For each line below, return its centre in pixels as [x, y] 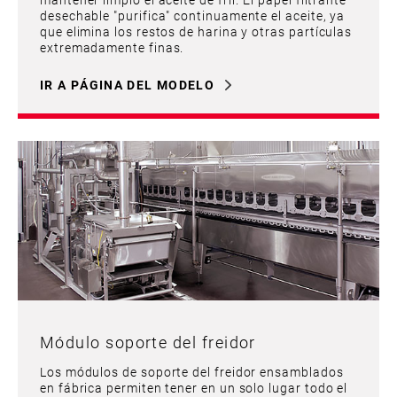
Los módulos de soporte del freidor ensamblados [192, 371]
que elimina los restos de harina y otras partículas [196, 31]
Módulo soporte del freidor [148, 342]
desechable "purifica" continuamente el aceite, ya [193, 15]
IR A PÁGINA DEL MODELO [128, 84]
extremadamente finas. [112, 47]
